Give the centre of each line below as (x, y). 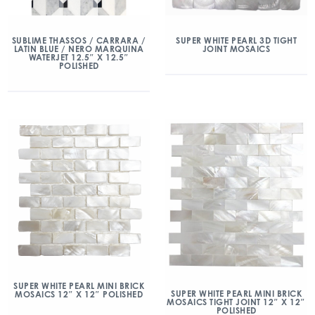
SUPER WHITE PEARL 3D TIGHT (236, 40)
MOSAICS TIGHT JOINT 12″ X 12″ (236, 302)
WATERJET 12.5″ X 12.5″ (79, 57)
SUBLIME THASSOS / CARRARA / (79, 40)
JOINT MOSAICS (236, 49)
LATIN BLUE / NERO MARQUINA (79, 49)
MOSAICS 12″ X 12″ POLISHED (79, 294)
